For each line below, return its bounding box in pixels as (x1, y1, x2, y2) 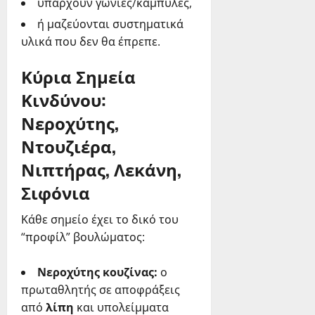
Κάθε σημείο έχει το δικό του (21, 212, 179, 228)
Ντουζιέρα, (21, 133, 116, 159)
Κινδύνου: (21, 86, 106, 112)
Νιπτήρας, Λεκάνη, (21, 156, 181, 182)
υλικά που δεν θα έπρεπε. (21, 34, 160, 50)
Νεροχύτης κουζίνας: (37, 264, 157, 281)
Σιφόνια (21, 179, 90, 205)
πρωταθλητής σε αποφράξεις (21, 282, 180, 298)
